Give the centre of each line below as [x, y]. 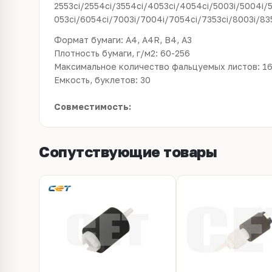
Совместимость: [93, 107]
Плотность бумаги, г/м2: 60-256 [122, 53]
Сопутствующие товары [128, 151]
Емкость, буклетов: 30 [102, 80]
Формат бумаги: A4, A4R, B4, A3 [123, 40]
